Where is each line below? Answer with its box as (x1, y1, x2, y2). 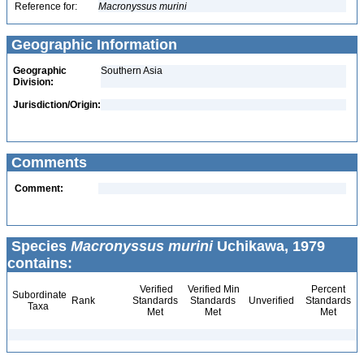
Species (7, 238, 71, 254)
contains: (7, 255, 72, 271)
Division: (13, 76, 54, 88)
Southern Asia (101, 65, 162, 76)
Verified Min (185, 284, 240, 295)
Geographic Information (7, 37, 177, 53)
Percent (310, 284, 345, 295)
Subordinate (10, 289, 67, 301)
